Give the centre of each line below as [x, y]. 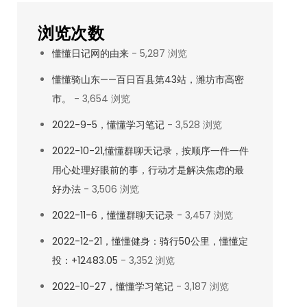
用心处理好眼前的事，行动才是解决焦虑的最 [148, 170]
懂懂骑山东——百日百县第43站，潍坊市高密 [148, 79]
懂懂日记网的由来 [90, 53]
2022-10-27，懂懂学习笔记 [112, 286]
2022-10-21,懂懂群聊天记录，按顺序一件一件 [150, 151]
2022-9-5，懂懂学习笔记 [108, 125]
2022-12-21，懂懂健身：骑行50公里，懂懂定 [150, 241]
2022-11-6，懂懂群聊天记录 [113, 215]
